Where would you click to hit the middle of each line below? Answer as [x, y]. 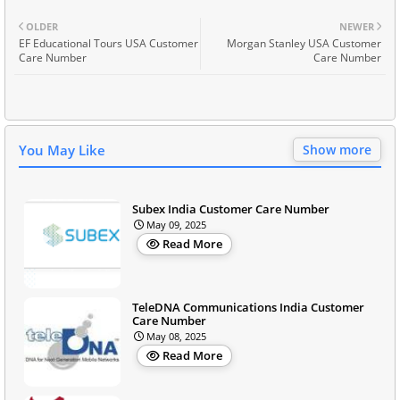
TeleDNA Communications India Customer [248, 307]
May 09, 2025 [176, 224]
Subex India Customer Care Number [231, 208]
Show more [337, 149]
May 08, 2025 [176, 336]
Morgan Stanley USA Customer [304, 43]
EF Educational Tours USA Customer [108, 43]
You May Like [62, 150]
